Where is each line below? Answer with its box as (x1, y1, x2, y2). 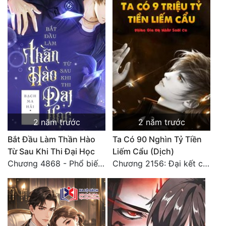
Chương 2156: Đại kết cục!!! (203, 158, 209, 169)
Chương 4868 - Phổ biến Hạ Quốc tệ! (98, 158, 104, 169)
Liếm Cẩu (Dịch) (112, 146, 174, 157)
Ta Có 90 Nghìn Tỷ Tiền (112, 134, 202, 145)
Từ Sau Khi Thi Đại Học (8, 146, 95, 157)
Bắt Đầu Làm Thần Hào (8, 134, 95, 145)
